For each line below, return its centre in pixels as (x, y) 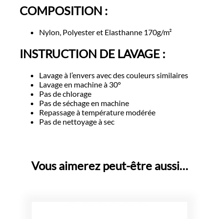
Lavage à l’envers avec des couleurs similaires (114, 75)
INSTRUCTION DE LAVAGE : (92, 53)
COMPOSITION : (64, 10)
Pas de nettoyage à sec (77, 121)
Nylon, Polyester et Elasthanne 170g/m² (105, 32)
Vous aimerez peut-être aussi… (109, 165)
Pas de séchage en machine (84, 103)
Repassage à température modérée (97, 112)
